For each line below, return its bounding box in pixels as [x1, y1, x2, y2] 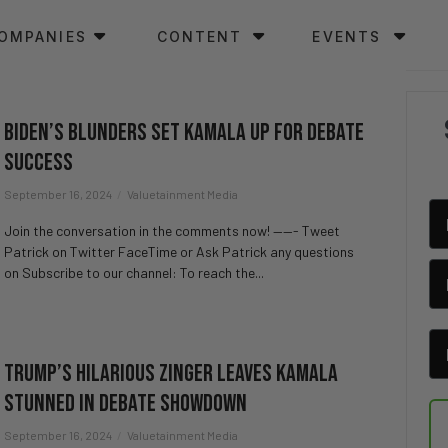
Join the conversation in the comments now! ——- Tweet [4, 222, 340, 239]
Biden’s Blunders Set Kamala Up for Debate [4, 118, 364, 147]
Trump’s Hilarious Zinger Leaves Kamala [4, 359, 338, 388]
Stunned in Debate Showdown [4, 389, 247, 418]
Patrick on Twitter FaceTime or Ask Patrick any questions [4, 243, 354, 260]
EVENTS [312, 28, 382, 45]
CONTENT [156, 28, 243, 45]
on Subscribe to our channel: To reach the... [4, 264, 264, 281]
